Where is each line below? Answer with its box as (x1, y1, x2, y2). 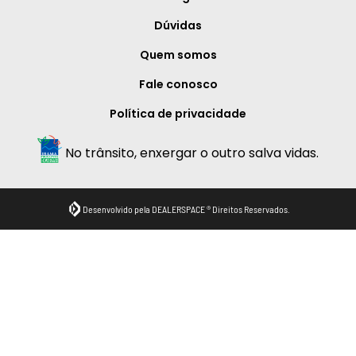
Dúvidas (154, 17, 202, 34)
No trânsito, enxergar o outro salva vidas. (64, 144, 319, 163)
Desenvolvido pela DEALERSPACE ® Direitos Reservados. (82, 203, 290, 215)
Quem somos (139, 47, 217, 64)
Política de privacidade (110, 106, 246, 122)
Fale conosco (138, 76, 218, 93)
